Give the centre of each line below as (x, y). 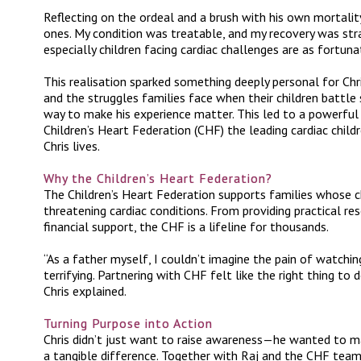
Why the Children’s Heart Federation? (158, 178)
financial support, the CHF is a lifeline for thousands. (186, 226)
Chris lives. (72, 146)
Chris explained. (85, 291)
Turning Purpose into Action (128, 323)
